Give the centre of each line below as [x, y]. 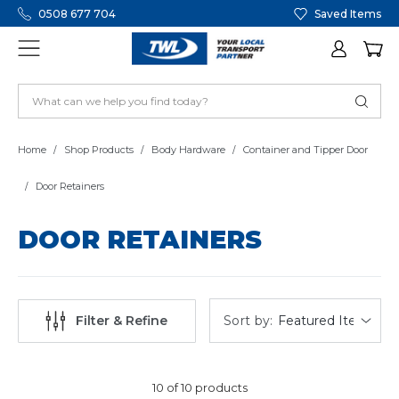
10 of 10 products [199, 388]
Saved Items [348, 13]
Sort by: [248, 320]
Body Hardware [188, 150]
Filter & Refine [122, 321]
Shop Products [99, 150]
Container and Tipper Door [305, 150]
